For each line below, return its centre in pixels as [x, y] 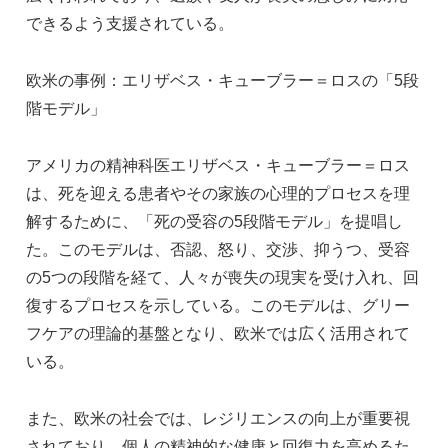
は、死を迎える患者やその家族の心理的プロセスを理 [218, 193]
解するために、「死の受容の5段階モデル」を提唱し [214, 221]
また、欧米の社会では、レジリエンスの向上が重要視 [218, 418]
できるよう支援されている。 [130, 24]
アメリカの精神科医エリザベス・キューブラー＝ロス [218, 165]
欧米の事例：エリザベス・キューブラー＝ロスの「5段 [222, 80]
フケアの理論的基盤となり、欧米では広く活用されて [218, 333]
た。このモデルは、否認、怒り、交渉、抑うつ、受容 [218, 249]
